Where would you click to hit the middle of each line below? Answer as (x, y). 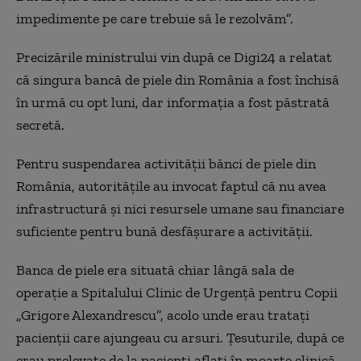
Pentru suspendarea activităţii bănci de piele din (166, 164)
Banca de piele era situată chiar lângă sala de (155, 270)
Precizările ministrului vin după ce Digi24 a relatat (174, 58)
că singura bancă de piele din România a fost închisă (178, 80)
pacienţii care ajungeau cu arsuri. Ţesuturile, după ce (180, 338)
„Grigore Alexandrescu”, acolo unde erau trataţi (163, 315)
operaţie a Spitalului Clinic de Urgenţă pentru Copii (177, 293)
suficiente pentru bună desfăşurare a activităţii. (164, 232)
